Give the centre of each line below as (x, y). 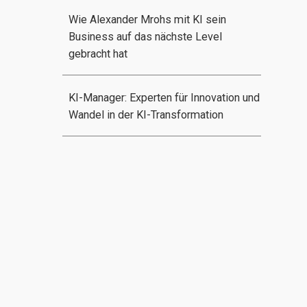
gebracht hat (98, 53)
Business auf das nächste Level (145, 36)
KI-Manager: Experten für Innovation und (164, 97)
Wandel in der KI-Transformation (146, 114)
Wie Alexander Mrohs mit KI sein (147, 19)
